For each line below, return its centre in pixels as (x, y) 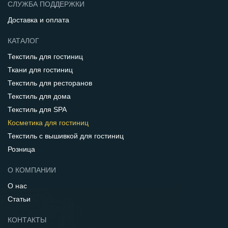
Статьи (19, 199)
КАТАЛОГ (23, 41)
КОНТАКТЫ (27, 220)
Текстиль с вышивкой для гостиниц (66, 136)
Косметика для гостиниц (48, 123)
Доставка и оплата (38, 20)
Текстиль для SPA (37, 109)
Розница (21, 149)
